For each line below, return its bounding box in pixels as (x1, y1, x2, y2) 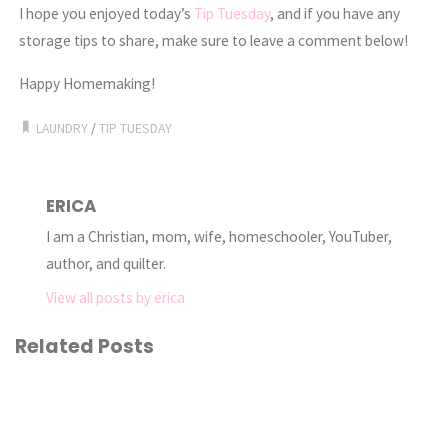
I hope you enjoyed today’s (19, 4, 195, 24)
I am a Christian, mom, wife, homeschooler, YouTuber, (45, 226, 392, 246)
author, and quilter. (45, 253, 166, 273)
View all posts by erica (45, 288, 185, 308)
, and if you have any (270, 4, 401, 24)
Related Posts (15, 333, 155, 361)
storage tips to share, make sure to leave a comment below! (19, 31, 409, 51)
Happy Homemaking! (19, 73, 156, 93)
